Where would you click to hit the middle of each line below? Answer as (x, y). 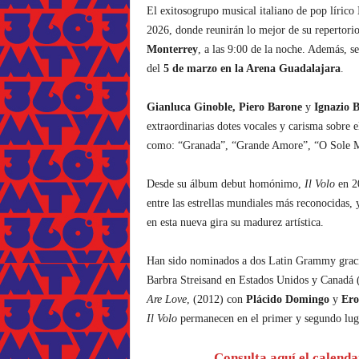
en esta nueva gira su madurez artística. (235, 222)
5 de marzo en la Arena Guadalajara (252, 69)
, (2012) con (216, 299)
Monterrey (172, 49)
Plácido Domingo (287, 299)
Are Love (166, 299)
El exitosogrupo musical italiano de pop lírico (250, 11)
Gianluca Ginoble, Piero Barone (224, 107)
